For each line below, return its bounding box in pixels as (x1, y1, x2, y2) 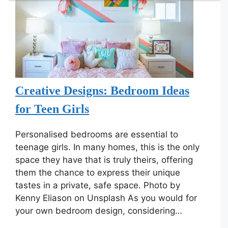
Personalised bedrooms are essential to (15, 129, 178, 139)
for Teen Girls (15, 102, 89, 116)
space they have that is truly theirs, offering (15, 154, 193, 165)
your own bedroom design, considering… (15, 205, 182, 216)
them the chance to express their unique (15, 167, 180, 178)
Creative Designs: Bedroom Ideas (15, 83, 189, 97)
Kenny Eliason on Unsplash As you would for (15, 192, 197, 203)
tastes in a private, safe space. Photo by (15, 180, 180, 190)
